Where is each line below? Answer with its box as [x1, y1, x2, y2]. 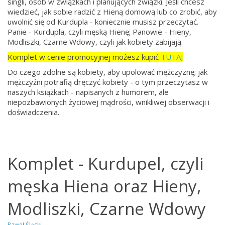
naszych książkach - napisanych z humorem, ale [8, 87, 169, 97]
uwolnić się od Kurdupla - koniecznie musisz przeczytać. [8, 17, 198, 27]
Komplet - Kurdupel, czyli [8, 152, 203, 175]
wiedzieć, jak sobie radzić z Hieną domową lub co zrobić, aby [8, 7, 217, 17]
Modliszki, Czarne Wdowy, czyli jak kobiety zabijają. [8, 37, 183, 47]
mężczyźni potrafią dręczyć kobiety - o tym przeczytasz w [8, 77, 208, 87]
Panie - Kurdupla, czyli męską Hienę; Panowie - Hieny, [8, 27, 191, 37]
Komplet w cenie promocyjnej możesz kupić [8, 52, 161, 62]
